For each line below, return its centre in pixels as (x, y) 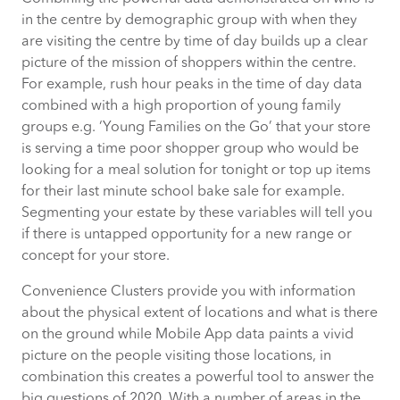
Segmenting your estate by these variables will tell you (197, 213)
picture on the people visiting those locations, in (176, 356)
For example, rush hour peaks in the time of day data (192, 84)
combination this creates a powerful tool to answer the (198, 377)
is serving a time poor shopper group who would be (190, 149)
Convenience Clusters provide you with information (188, 292)
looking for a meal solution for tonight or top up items (196, 170)
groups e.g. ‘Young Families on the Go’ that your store (196, 127)
